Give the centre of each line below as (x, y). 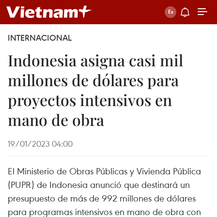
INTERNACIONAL (40, 38)
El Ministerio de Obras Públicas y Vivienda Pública (104, 171)
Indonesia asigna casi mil (95, 60)
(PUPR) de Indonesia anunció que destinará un (99, 184)
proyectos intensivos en (90, 100)
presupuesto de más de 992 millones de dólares (102, 198)
